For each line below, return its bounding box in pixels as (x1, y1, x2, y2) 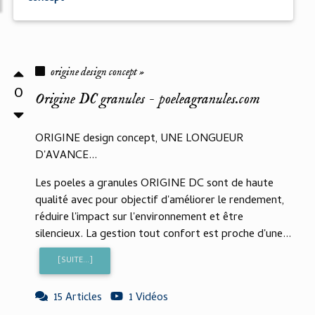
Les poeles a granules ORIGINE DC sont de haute (35, 175, 274, 193)
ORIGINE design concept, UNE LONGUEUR (35, 130, 243, 148)
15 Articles (53, 289, 102, 308)
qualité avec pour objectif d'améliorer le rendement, (35, 192, 285, 210)
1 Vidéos (129, 289, 168, 308)
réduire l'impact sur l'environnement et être (35, 209, 243, 227)
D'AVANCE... (35, 147, 97, 165)
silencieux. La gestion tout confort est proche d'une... (35, 226, 291, 244)
